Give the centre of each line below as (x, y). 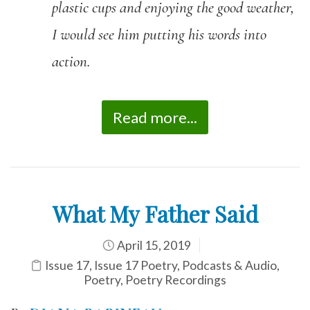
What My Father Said (155, 213)
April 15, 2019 (153, 245)
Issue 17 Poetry (136, 265)
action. (73, 61)
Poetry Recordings (176, 280)
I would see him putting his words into (159, 34)
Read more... (155, 117)
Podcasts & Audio (229, 265)
